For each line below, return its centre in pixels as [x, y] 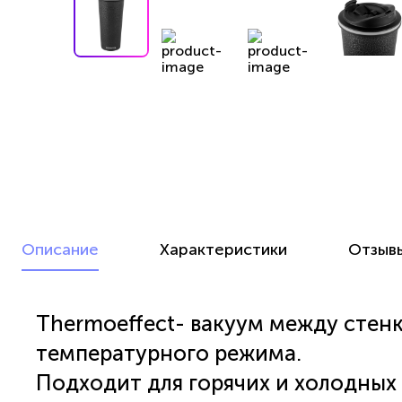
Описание [60, 249]
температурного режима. [169, 353]
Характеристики [223, 249]
